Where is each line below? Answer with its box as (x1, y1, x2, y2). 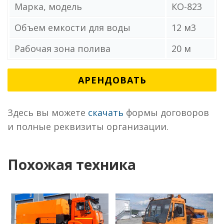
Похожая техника (7, 155, 136, 174)
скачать (88, 106, 123, 118)
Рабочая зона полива (12, 42, 110, 54)
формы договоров (123, 106, 209, 118)
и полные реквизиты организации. (7, 120, 168, 132)
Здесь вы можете (7, 106, 88, 118)
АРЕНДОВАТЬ (77, 74, 146, 86)
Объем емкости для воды (12, 21, 130, 33)
